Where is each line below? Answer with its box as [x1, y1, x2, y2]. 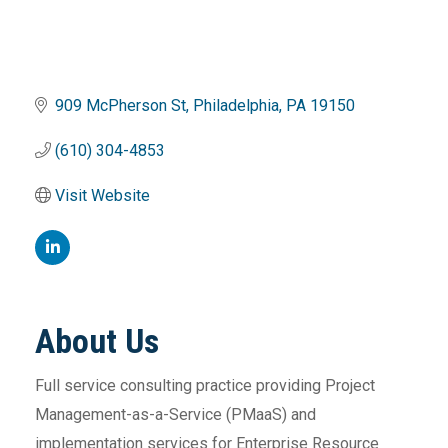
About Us [35, 320, 159, 361]
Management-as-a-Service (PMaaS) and [35, 404, 316, 424]
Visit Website [55, 185, 150, 205]
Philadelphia [193, 95, 279, 115]
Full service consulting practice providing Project [35, 375, 375, 395]
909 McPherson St [55, 95, 186, 115]
